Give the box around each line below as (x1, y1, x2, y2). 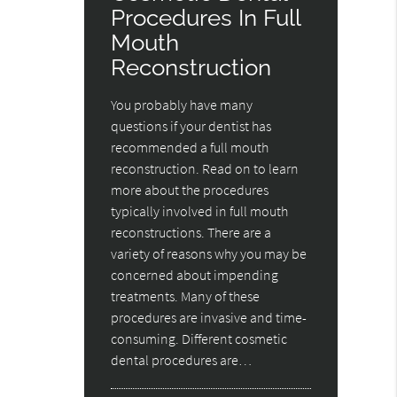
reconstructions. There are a (111, 223, 272, 242)
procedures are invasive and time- (111, 308, 307, 327)
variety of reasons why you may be (111, 245, 307, 263)
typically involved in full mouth (111, 202, 289, 221)
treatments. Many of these (111, 287, 261, 306)
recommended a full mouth (111, 138, 269, 157)
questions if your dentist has (111, 117, 272, 136)
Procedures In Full (111, 4, 301, 32)
